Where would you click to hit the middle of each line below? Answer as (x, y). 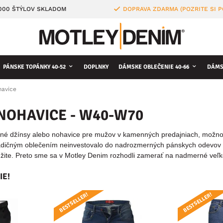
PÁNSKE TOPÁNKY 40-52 (34, 67)
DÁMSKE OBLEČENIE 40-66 (154, 67)
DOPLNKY (96, 67)
